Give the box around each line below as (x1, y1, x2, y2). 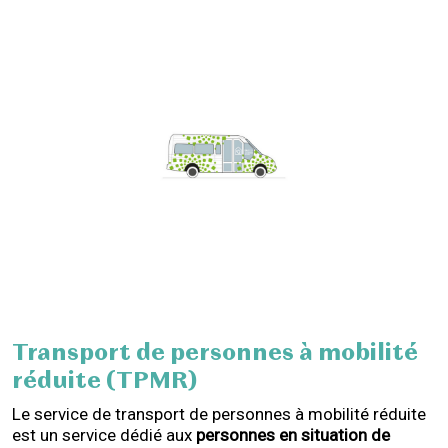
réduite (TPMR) (12, 370, 197, 394)
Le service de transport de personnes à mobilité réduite (12, 404, 426, 425)
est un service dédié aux (12, 425, 196, 446)
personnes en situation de (196, 425, 390, 446)
